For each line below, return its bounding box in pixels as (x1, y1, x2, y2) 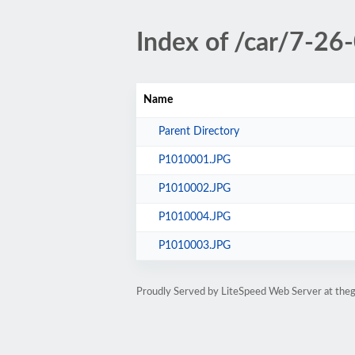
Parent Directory (158, 126, 240, 137)
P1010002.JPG (158, 183, 231, 194)
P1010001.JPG (158, 155, 231, 166)
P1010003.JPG (158, 240, 231, 251)
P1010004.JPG (158, 212, 231, 223)
